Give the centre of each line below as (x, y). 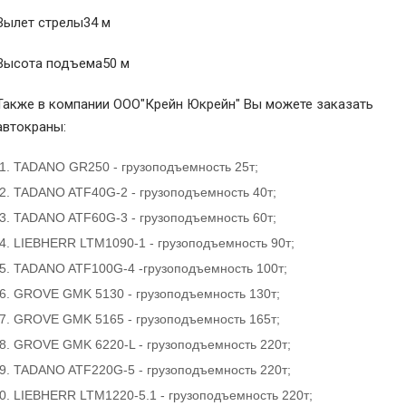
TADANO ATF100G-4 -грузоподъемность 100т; (150, 268)
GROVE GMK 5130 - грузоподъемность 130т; (146, 294)
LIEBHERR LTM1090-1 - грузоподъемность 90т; (154, 243)
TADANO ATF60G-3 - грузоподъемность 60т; (145, 217)
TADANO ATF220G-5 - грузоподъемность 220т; (152, 370)
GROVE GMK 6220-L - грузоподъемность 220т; (152, 344)
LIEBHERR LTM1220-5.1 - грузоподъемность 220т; (163, 395)
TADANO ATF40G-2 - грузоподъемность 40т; (145, 192)
